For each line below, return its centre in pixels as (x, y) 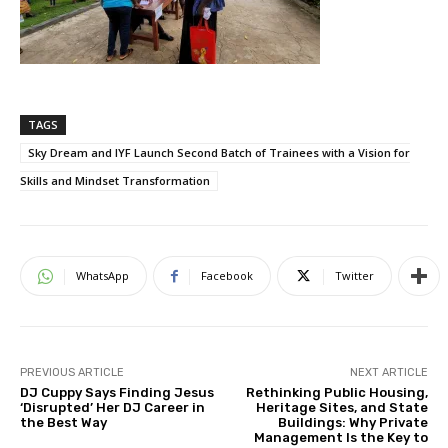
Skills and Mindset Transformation (115, 181)
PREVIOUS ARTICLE (72, 373)
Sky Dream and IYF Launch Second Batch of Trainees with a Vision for (219, 153)
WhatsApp (102, 276)
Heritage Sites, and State (341, 408)
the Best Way (63, 423)
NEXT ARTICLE (388, 373)
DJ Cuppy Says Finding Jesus (117, 393)
